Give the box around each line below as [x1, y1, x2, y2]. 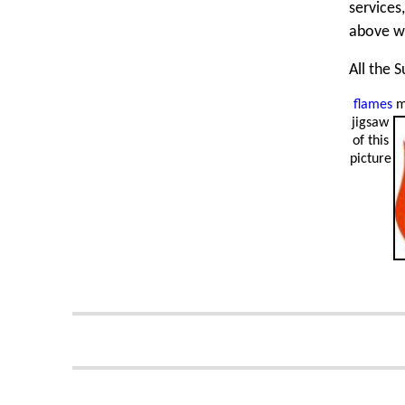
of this [352, 134, 389, 149]
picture [349, 152, 391, 167]
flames [353, 98, 392, 113]
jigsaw [352, 116, 389, 131]
